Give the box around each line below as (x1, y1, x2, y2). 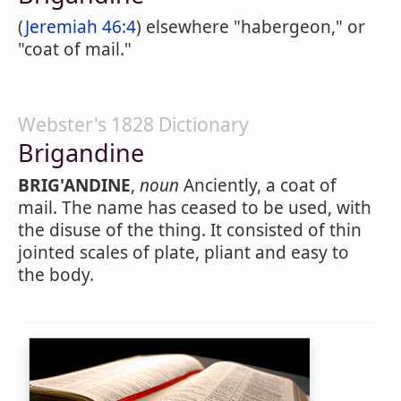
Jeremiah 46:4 (25, 15, 136, 38)
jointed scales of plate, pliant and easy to (18, 241, 349, 264)
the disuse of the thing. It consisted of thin (18, 218, 362, 242)
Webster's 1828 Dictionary (18, 112, 249, 137)
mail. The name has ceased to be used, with (18, 196, 371, 219)
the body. (18, 263, 94, 286)
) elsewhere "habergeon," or (136, 15, 365, 38)
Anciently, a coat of (179, 174, 337, 197)
